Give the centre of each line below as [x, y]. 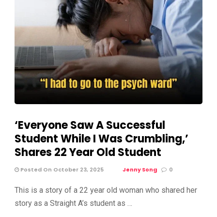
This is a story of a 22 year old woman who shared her [106, 190]
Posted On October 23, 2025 [61, 169]
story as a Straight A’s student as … [73, 203]
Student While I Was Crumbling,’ [101, 139]
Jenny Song [140, 169]
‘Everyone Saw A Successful [90, 125]
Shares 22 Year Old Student [88, 152]
